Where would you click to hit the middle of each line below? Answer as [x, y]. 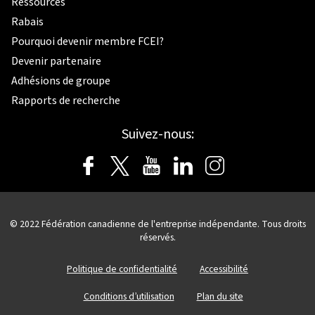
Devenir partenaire [56, 61]
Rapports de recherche [66, 100]
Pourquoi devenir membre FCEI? [88, 41]
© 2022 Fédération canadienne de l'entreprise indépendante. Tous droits [157, 224]
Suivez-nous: [157, 134]
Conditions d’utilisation [129, 296]
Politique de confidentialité [122, 269]
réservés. [157, 237]
